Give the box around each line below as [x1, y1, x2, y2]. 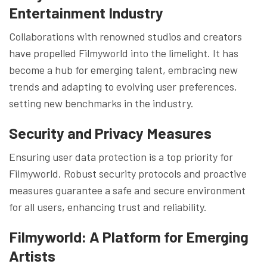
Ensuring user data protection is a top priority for [9, 150, 233, 163]
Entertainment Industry [9, 3, 163, 21]
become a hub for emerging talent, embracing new [9, 63, 238, 76]
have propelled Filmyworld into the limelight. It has [9, 46, 238, 60]
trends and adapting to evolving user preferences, [9, 79, 237, 93]
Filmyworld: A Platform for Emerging [9, 227, 249, 246]
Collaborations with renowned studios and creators [9, 29, 242, 43]
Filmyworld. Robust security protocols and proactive [9, 166, 247, 180]
